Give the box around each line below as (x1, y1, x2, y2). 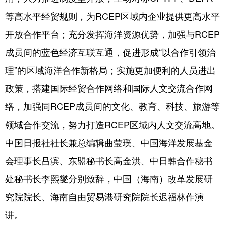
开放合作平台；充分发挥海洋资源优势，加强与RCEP (5, 27, 220, 40)
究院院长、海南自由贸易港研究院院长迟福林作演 (5, 190, 204, 203)
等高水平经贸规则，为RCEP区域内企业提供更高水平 (5, 9, 220, 22)
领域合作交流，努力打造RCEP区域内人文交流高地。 (5, 118, 220, 131)
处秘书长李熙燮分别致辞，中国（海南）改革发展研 (5, 172, 213, 185)
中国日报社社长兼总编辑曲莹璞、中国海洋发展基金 (5, 136, 213, 149)
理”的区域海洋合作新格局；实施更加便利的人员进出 (5, 63, 216, 76)
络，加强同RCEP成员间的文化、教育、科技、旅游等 (5, 99, 220, 113)
